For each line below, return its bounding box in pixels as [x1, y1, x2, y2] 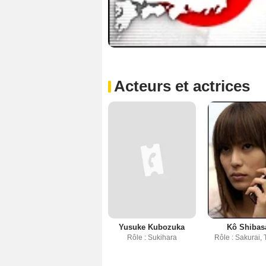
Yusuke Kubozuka [119, 223, 185, 232]
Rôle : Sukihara [126, 233, 177, 242]
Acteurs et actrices [114, 77, 250, 96]
